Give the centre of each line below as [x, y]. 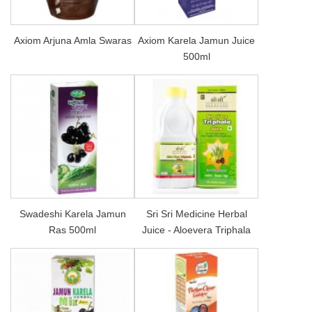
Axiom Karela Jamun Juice [196, 40]
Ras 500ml [72, 229]
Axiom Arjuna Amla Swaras [72, 40]
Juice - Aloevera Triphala [196, 229]
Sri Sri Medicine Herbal [196, 213]
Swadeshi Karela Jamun [72, 213]
